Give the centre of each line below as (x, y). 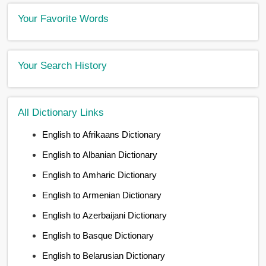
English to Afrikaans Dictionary (102, 134)
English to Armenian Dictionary (102, 195)
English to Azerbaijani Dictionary (105, 215)
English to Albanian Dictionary (100, 154)
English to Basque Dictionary (98, 235)
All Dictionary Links (61, 112)
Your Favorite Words (64, 18)
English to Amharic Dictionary (100, 175)
